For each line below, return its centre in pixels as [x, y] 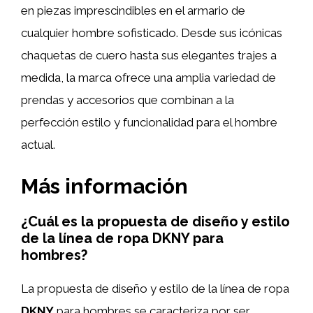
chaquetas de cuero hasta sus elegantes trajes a [149, 55]
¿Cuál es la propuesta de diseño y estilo [155, 221]
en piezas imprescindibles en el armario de [133, 10]
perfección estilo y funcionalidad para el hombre [149, 122]
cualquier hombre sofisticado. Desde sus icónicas [152, 33]
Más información [104, 186]
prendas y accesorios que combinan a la [128, 100]
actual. [38, 145]
